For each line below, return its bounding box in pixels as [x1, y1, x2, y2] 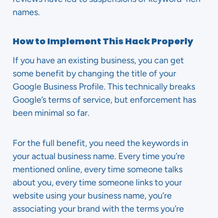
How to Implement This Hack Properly [13, 35, 193, 47]
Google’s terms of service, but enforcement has [13, 94, 196, 105]
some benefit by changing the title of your [13, 68, 176, 79]
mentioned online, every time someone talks [13, 164, 182, 175]
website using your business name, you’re [13, 190, 172, 201]
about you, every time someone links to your [13, 177, 182, 188]
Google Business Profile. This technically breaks [13, 81, 195, 92]
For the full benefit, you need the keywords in [13, 138, 188, 148]
